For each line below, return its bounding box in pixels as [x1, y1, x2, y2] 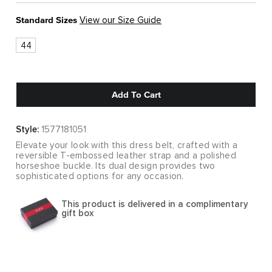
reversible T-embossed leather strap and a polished [16, 151, 236, 161]
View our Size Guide [80, 16, 161, 25]
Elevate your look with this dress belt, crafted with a [16, 141, 238, 151]
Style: [16, 125, 39, 135]
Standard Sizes [16, 15, 77, 26]
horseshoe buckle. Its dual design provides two [16, 161, 216, 171]
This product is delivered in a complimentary [61, 200, 248, 209]
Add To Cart [111, 89, 161, 100]
